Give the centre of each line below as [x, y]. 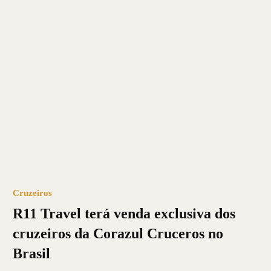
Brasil [31, 253]
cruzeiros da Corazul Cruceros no [118, 233]
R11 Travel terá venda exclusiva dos [124, 213]
